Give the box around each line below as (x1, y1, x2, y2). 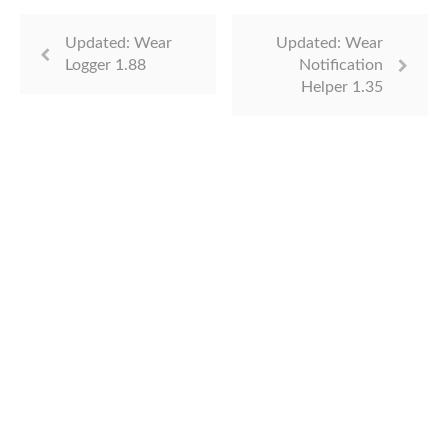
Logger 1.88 (65, 57, 146, 73)
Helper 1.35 (301, 79, 383, 95)
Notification (299, 57, 383, 73)
